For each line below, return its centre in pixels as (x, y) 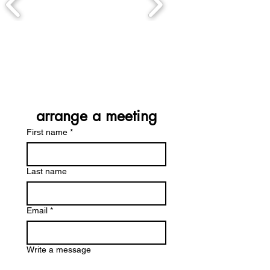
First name (47, 132)
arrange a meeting (96, 116)
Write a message (59, 250)
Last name (47, 171)
